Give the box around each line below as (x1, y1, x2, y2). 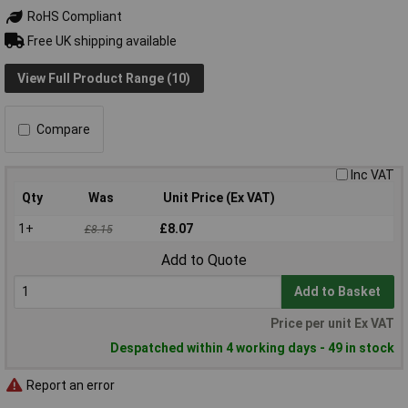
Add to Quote (161, 251, 247, 270)
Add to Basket (294, 284, 382, 300)
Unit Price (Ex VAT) (163, 190, 275, 206)
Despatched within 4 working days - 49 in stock (110, 341, 394, 356)
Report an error (24, 377, 115, 393)
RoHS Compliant (24, 9, 122, 25)
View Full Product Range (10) (17, 70, 191, 86)
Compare (36, 122, 90, 138)
